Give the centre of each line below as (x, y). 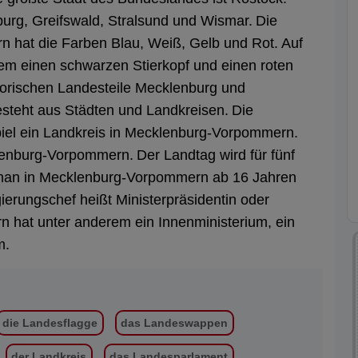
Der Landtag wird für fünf (216, 155)
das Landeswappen (175, 322)
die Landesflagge (50, 322)
